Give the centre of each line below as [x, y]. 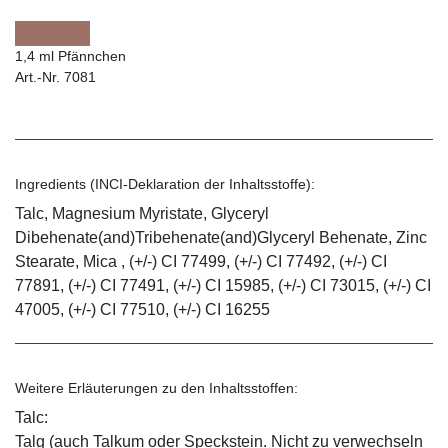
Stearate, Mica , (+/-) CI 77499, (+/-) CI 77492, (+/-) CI [201, 262]
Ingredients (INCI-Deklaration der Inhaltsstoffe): [165, 184]
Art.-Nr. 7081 [55, 77]
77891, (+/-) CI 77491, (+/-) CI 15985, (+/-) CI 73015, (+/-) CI [223, 286]
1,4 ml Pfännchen [70, 56]
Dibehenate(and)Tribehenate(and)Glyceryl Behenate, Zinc [221, 238]
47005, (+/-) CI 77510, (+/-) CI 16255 [142, 310]
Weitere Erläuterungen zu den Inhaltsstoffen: [156, 388]
